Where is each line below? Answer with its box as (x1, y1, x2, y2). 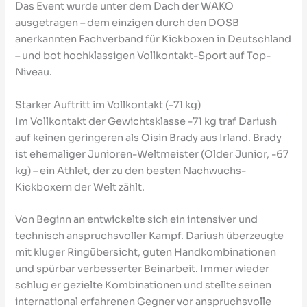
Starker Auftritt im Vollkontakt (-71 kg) (15, 98, 201, 111)
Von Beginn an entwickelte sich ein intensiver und (15, 213, 258, 225)
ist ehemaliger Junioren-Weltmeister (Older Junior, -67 (15, 147, 289, 160)
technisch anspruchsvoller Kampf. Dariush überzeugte (15, 230, 284, 242)
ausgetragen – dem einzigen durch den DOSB (15, 16, 240, 29)
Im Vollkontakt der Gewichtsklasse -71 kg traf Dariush (15, 114, 278, 127)
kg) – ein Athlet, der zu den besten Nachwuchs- (15, 164, 247, 177)
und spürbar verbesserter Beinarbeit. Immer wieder (15, 262, 270, 275)
